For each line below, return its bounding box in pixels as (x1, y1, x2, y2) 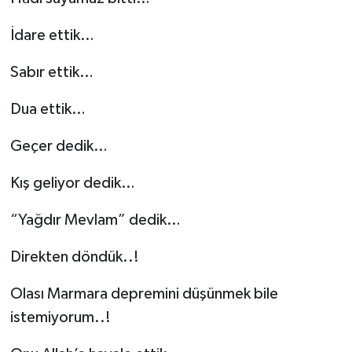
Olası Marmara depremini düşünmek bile (9, 285, 278, 302)
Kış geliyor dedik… (9, 174, 135, 191)
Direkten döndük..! (9, 248, 139, 265)
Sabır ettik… (9, 64, 93, 80)
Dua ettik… (9, 101, 86, 117)
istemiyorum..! (9, 309, 111, 325)
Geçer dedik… (9, 137, 108, 154)
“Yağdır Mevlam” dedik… (9, 211, 181, 228)
